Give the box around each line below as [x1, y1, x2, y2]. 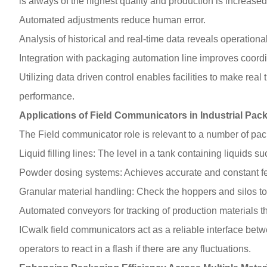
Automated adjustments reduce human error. [19, 14, 206, 25]
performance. [19, 91, 74, 101]
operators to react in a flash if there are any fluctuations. [19, 243, 251, 254]
